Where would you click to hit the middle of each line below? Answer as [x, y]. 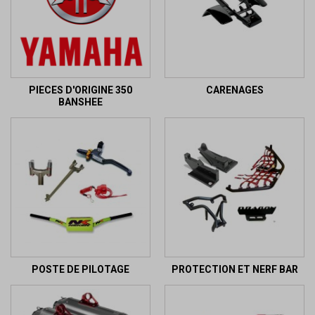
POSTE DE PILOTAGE [81, 269]
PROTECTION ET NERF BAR [234, 269]
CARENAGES [234, 90]
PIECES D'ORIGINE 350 [81, 90]
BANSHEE [81, 102]
